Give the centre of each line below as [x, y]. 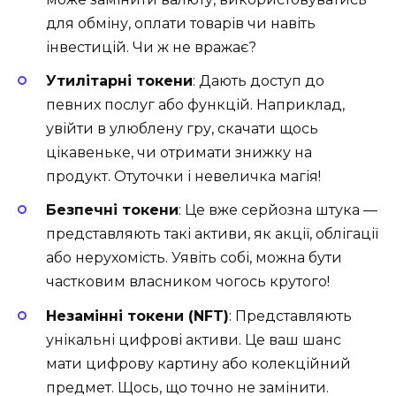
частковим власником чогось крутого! [188, 282]
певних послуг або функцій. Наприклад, [195, 105]
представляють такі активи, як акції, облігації [212, 234]
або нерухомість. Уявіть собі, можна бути [194, 258]
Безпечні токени [112, 210]
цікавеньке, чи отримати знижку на [179, 153]
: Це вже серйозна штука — [278, 210]
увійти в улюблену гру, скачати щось [182, 129]
